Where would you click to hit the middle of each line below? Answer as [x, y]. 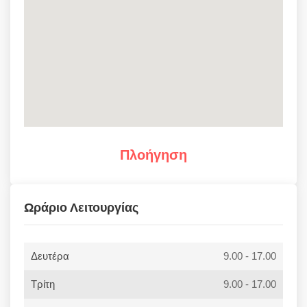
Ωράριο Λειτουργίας [81, 208]
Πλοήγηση [153, 155]
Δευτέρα [50, 256]
